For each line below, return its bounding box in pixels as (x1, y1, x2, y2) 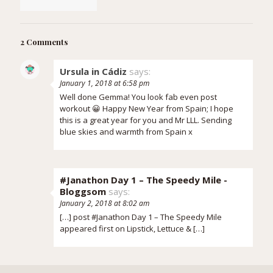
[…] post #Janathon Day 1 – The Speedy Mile (60, 211, 222, 222)
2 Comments (20, 36, 68, 47)
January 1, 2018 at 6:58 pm (60, 77, 149, 88)
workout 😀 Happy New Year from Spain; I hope (60, 102, 233, 114)
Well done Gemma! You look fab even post (60, 91, 217, 102)
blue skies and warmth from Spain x (60, 126, 193, 137)
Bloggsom (60, 185, 106, 197)
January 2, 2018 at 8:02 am (60, 197, 149, 208)
